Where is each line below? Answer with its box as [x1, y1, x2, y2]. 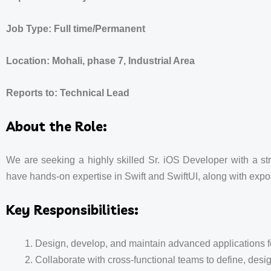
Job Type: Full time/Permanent [6, 24, 145, 34]
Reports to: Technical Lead [6, 88, 129, 98]
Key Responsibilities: [6, 201, 139, 218]
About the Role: [6, 118, 107, 135]
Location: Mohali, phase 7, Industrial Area [6, 56, 195, 66]
